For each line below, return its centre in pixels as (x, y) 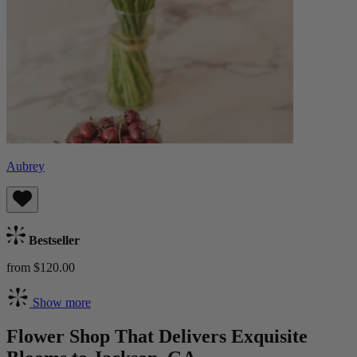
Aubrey (25, 166)
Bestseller (53, 240)
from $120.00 (41, 267)
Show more (60, 302)
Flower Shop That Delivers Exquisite (157, 336)
